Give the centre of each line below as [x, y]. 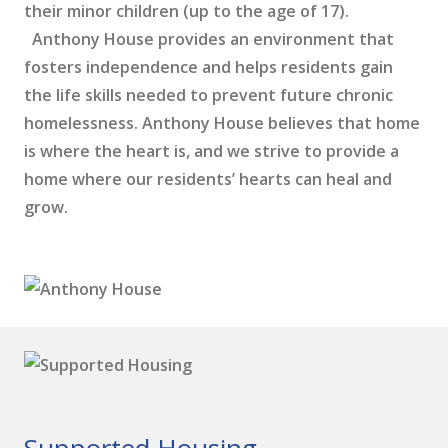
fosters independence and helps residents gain [208, 67]
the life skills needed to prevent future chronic [208, 95]
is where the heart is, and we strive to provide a [211, 151]
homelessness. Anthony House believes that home [222, 123]
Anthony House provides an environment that [209, 39]
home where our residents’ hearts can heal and [208, 179]
